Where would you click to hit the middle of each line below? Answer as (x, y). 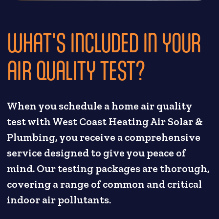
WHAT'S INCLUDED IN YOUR (104, 43)
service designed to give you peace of (97, 153)
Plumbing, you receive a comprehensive (104, 137)
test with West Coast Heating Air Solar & (105, 122)
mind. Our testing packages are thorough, (109, 169)
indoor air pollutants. (59, 200)
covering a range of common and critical (105, 184)
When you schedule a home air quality (99, 106)
